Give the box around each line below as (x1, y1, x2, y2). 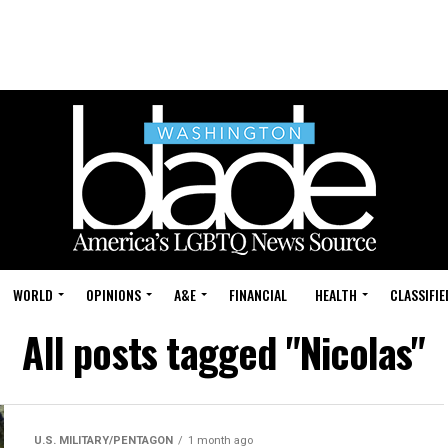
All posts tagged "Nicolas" (22, 322, 426, 382)
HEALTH (315, 284, 357, 305)
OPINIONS (86, 284, 141, 305)
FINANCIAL (229, 284, 287, 305)
